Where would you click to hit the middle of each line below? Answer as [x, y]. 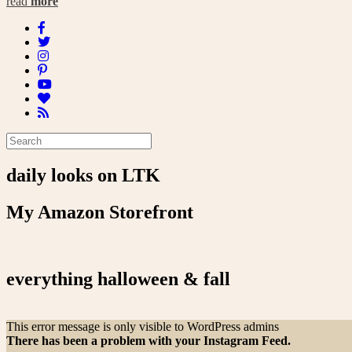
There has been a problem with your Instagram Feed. [148, 340]
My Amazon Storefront [100, 212]
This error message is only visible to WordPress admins [143, 326]
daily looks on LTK [83, 176]
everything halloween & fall [118, 279]
